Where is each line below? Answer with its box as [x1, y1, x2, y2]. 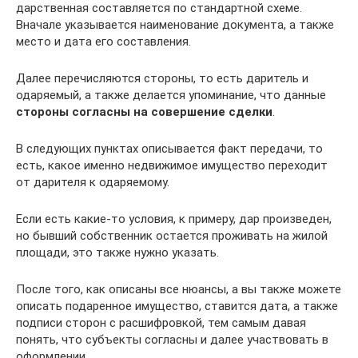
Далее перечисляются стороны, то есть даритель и [16, 71, 308, 86]
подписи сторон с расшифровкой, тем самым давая [16, 316, 306, 330]
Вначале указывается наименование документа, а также [16, 18, 334, 32]
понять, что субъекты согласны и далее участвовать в [16, 332, 328, 347]
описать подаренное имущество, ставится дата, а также [16, 299, 338, 313]
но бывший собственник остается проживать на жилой [16, 229, 328, 243]
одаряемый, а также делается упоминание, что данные [16, 88, 326, 102]
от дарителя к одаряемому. [16, 175, 169, 189]
